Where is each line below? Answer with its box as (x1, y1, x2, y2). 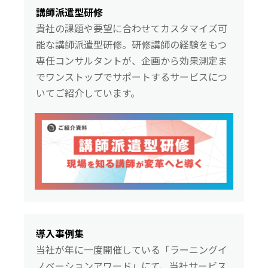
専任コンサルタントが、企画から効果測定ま (36, 54, 227, 66)
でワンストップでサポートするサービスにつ (36, 71, 227, 83)
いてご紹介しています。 (36, 87, 140, 99)
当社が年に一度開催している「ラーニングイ (36, 244, 227, 256)
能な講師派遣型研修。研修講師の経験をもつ (36, 38, 227, 50)
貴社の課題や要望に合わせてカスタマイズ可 (36, 22, 227, 34)
